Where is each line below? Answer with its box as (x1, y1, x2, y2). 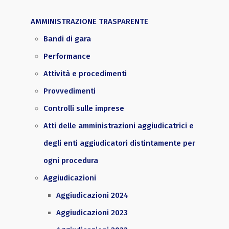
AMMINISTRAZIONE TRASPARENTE (31, 17, 148, 26)
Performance (43, 52, 90, 61)
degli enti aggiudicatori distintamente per (43, 139, 195, 148)
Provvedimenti (43, 86, 96, 96)
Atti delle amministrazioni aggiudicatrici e (43, 121, 194, 130)
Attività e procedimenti (43, 69, 127, 78)
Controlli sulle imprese (43, 104, 124, 113)
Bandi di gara (43, 34, 91, 43)
